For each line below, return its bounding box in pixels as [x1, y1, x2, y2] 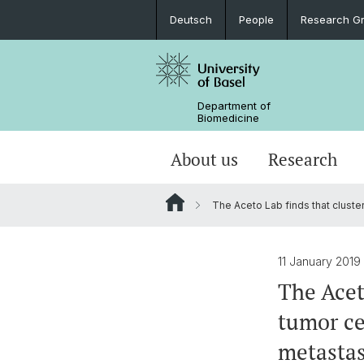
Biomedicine [197, 111, 260, 124]
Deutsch [170, 13, 212, 26]
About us [171, 148, 239, 171]
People [239, 13, 274, 26]
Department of [197, 99, 271, 112]
